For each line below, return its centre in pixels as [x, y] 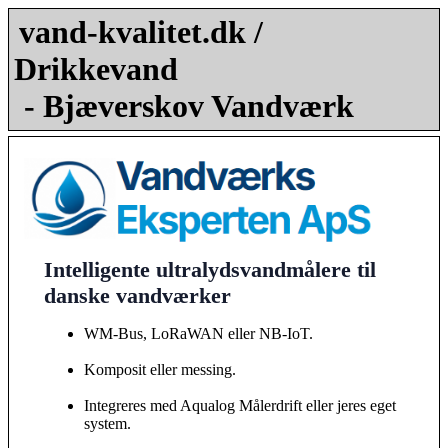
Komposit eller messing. [160, 369]
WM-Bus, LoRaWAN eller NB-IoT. [198, 333]
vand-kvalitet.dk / [141, 32]
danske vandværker [137, 295]
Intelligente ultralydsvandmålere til [210, 269]
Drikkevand [96, 69]
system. [107, 423]
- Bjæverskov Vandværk [189, 106]
